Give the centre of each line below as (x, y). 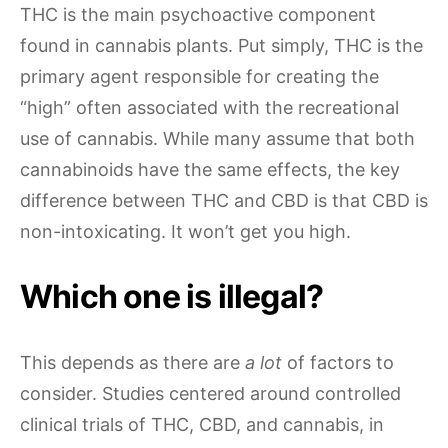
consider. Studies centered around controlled (210, 393)
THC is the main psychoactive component (198, 14)
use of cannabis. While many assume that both (217, 138)
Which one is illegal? (172, 296)
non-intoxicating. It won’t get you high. (185, 231)
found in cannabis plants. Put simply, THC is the (221, 45)
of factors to (340, 362)
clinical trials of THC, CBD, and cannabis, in (202, 424)
